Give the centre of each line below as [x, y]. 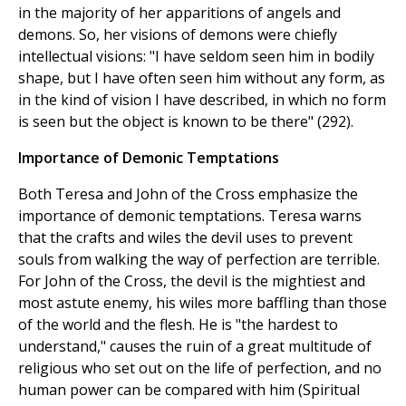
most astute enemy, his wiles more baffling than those [203, 303]
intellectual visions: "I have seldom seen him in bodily [196, 57]
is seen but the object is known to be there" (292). [186, 122]
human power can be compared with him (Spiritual [189, 390]
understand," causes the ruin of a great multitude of [195, 347]
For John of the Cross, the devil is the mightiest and [192, 281]
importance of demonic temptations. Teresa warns [190, 216]
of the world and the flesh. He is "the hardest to [178, 325]
